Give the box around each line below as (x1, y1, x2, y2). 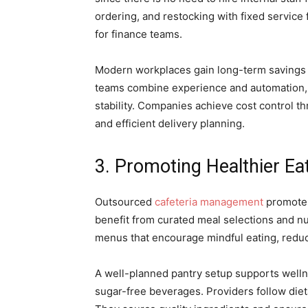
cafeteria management (155, 195, 263, 208)
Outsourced (95, 195, 155, 208)
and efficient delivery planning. (95, 117, 245, 130)
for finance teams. (95, 27, 182, 41)
